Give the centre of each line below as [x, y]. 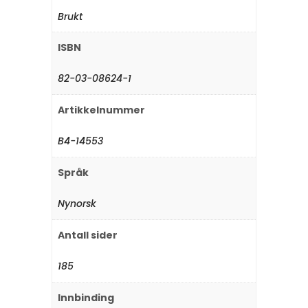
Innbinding [86, 298]
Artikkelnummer [101, 110]
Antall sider [88, 235]
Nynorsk [77, 204]
